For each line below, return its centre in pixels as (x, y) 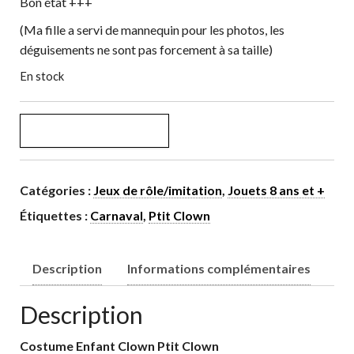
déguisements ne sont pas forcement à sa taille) (146, 49)
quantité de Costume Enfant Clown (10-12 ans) (155, 122)
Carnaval (117, 215)
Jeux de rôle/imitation (158, 190)
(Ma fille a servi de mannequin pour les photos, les (152, 29)
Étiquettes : (55, 215)
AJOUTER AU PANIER (94, 130)
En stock (42, 75)
